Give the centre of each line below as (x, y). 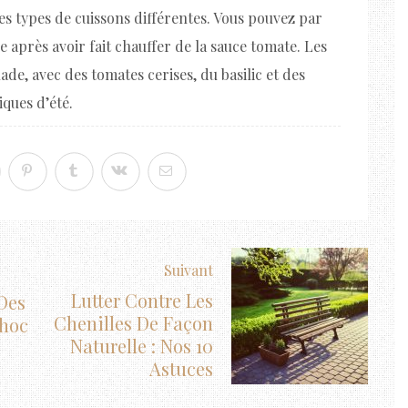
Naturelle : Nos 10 (142, 346)
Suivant (189, 270)
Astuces (181, 368)
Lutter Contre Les (142, 300)
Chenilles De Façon (133, 323)
